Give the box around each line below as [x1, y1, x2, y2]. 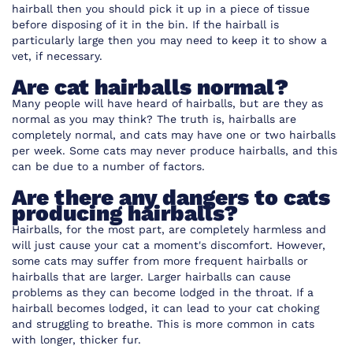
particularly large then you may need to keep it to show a [12, 34, 327, 46]
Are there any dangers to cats [12, 184, 330, 210]
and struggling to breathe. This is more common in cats [12, 318, 314, 330]
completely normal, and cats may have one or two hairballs [12, 128, 336, 141]
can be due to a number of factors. [12, 160, 205, 173]
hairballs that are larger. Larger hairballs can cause [12, 270, 291, 283]
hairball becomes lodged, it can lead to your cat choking [12, 302, 319, 314]
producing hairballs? [12, 200, 238, 226]
